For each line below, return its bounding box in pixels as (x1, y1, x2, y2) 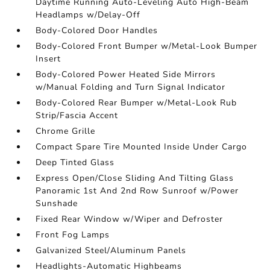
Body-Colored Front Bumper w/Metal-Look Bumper (36, 40, 258, 52)
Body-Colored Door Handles (36, 25, 159, 37)
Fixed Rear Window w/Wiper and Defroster (36, 213, 224, 225)
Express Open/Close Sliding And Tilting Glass (36, 172, 234, 184)
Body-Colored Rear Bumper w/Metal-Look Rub (36, 97, 237, 109)
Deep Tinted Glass (36, 157, 115, 169)
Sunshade (36, 198, 78, 210)
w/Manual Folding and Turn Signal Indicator (36, 81, 226, 93)
